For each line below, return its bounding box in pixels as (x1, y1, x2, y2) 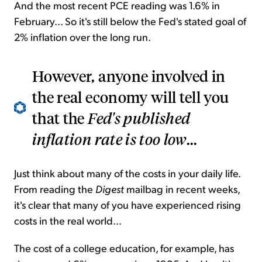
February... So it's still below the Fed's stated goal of (14, 14, 246, 28)
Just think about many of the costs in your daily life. (14, 166, 240, 180)
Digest (95, 182, 124, 196)
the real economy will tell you (32, 87, 229, 107)
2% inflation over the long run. (14, 30, 151, 44)
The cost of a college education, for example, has (14, 241, 234, 255)
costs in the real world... (14, 213, 122, 227)
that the (32, 108, 88, 128)
